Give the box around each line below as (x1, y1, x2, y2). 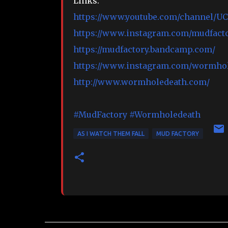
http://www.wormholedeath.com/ (73, 77, 210, 88)
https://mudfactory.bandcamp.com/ (73, 44, 215, 55)
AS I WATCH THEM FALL (77, 130, 145, 137)
